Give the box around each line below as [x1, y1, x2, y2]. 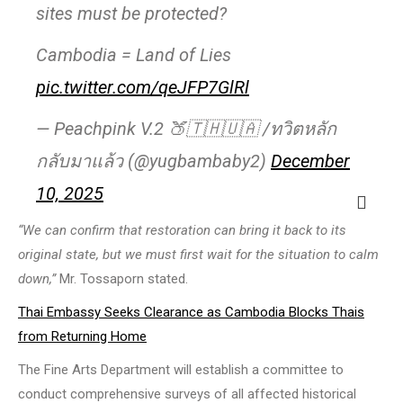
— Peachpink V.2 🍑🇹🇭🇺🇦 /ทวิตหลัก [36, 117, 336, 139]
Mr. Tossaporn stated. [56, 270, 188, 287]
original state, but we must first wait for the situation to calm [18, 246, 379, 263]
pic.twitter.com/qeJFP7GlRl [36, 76, 249, 98]
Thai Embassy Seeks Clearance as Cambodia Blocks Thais [18, 303, 364, 320]
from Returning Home [18, 327, 147, 345]
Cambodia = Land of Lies [36, 43, 231, 66]
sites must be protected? [36, 2, 227, 24]
